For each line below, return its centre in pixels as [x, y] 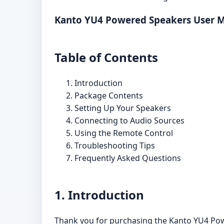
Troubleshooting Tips [115, 145]
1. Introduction [99, 194]
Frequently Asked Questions [128, 158]
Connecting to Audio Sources [129, 120]
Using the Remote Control [124, 133]
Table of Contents [106, 57]
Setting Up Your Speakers [123, 108]
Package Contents [109, 95]
